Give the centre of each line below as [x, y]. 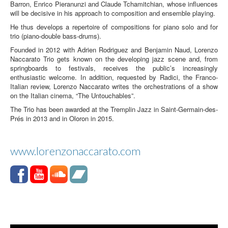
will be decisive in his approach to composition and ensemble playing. [113, 13]
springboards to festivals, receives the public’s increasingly [114, 68]
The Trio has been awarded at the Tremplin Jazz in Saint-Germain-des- [114, 109]
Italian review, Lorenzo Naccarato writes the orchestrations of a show [114, 86]
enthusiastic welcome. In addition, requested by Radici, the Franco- [114, 77]
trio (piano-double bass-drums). [56, 36]
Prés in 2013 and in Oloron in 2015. [62, 118]
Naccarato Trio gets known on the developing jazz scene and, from [114, 59]
